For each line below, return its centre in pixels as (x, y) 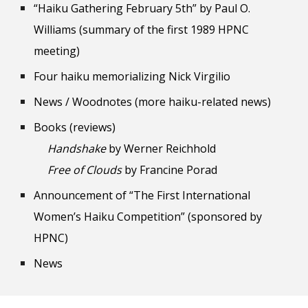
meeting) (57, 51)
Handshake (77, 148)
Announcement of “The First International (142, 195)
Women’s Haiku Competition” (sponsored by (148, 217)
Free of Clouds (85, 170)
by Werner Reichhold (161, 148)
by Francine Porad (170, 170)
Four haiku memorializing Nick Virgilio (132, 76)
